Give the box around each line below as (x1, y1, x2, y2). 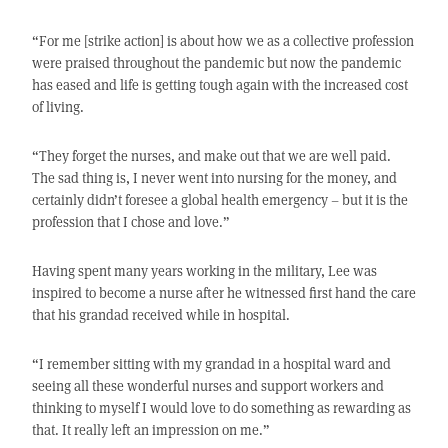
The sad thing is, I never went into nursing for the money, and (31, 168, 397, 188)
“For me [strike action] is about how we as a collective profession (31, 31, 414, 51)
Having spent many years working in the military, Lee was (31, 261, 377, 281)
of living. (31, 97, 84, 117)
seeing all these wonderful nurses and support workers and (31, 376, 384, 396)
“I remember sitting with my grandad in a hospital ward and (31, 354, 391, 374)
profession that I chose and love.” (31, 212, 230, 232)
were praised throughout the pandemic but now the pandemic (31, 53, 401, 73)
